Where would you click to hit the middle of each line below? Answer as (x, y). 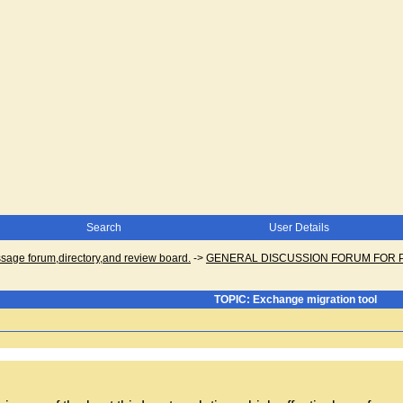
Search (104, 228)
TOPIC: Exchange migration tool (296, 300)
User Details (299, 228)
